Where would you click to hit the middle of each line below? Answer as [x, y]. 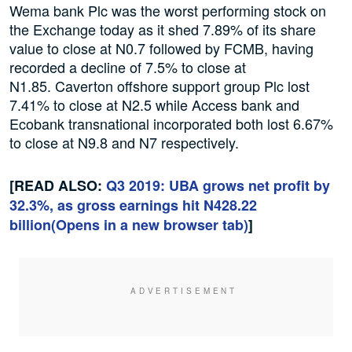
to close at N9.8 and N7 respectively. [124, 143]
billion [30, 225]
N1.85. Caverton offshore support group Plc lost [159, 86]
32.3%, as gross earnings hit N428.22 [133, 205]
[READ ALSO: [58, 186]
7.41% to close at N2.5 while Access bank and [154, 105]
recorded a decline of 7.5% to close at [128, 67]
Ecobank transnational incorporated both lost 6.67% [171, 124]
